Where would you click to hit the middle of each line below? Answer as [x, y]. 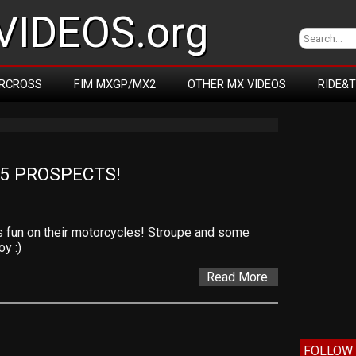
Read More [237, 277]
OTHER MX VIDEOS [237, 84]
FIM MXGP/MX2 [115, 84]
